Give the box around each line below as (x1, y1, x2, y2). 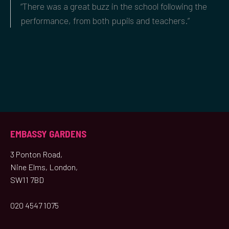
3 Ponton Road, (10, 149, 62, 159)
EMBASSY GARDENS (10, 127, 86, 140)
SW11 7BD (10, 174, 44, 185)
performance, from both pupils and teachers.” (20, 15, 190, 27)
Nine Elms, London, (10, 162, 78, 172)
